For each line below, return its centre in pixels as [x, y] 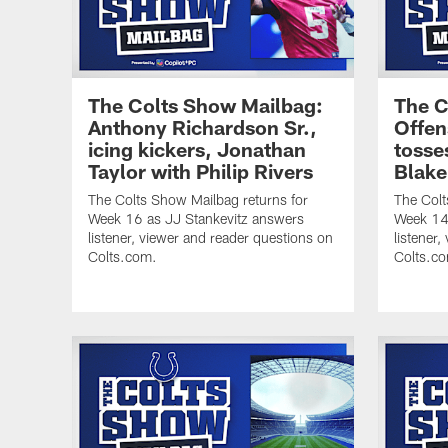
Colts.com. [122, 256]
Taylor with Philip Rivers [200, 170]
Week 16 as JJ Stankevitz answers [196, 218]
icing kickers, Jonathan [197, 148]
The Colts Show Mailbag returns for [198, 199]
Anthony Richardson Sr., [202, 126]
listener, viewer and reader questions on [210, 237]
